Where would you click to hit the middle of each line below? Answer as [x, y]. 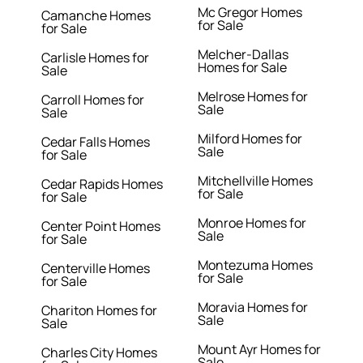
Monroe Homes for [252, 223]
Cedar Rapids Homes [102, 184]
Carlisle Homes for [96, 58]
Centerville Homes [96, 269]
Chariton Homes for [100, 311]
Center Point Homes [101, 226]
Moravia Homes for [253, 307]
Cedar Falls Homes [96, 142]
